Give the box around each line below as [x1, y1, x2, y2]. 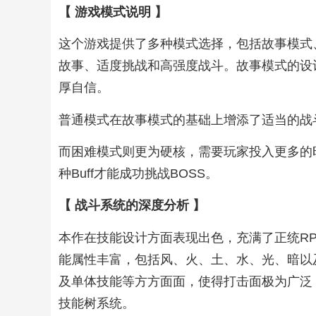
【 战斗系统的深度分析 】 [59, 198, 206, 213]
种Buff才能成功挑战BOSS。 [59, 166, 219, 181]
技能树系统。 [59, 296, 135, 310]
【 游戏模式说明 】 [59, 4, 168, 19]
